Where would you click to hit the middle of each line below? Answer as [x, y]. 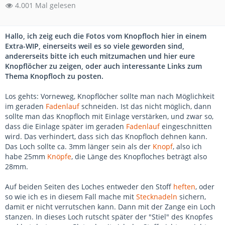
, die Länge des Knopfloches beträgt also [139, 156]
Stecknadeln [157, 197]
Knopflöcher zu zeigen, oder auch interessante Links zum [103, 66]
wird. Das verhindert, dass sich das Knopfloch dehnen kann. [106, 136]
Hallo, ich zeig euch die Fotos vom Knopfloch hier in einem [106, 36]
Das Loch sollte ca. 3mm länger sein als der [79, 146]
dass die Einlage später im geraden [66, 126]
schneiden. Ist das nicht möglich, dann [145, 106]
